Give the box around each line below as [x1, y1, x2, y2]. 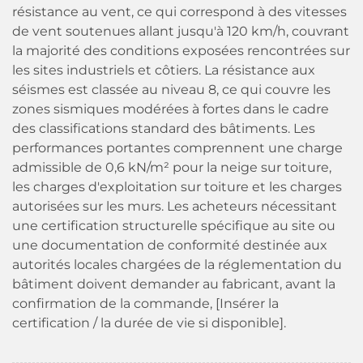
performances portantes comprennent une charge [12, 140, 343, 156]
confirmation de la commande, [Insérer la [12, 296, 279, 311]
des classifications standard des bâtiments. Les [12, 121, 315, 136]
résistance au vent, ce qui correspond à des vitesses [12, 4, 347, 19]
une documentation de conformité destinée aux [12, 237, 327, 253]
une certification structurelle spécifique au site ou [12, 218, 335, 233]
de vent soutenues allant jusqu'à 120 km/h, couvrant [12, 23, 349, 39]
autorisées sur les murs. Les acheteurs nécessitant [12, 199, 337, 214]
